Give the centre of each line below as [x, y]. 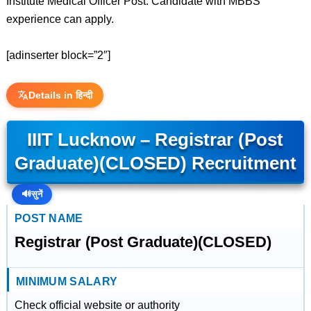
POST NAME [49, 218]
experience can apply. [60, 19]
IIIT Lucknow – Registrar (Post [155, 140]
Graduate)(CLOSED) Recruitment [155, 163]
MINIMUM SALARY [67, 281]
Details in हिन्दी [60, 95]
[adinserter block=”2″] [58, 55]
